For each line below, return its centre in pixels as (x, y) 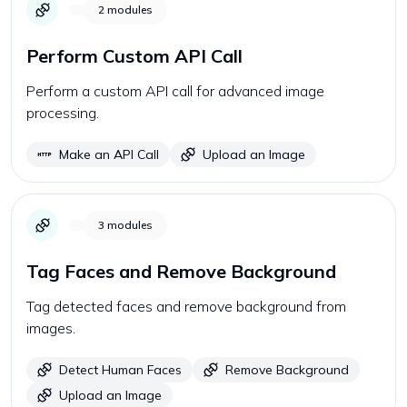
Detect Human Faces (120, 370)
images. (51, 328)
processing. (63, 113)
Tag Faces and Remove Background (181, 271)
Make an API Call (109, 154)
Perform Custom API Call (134, 56)
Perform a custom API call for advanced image (175, 91)
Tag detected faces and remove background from (186, 306)
